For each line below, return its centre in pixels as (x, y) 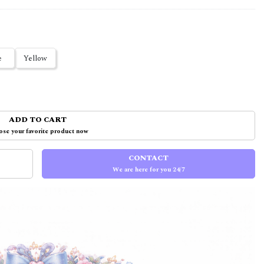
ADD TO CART (37, 119)
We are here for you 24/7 (148, 169)
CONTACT (149, 158)
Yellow (35, 58)
